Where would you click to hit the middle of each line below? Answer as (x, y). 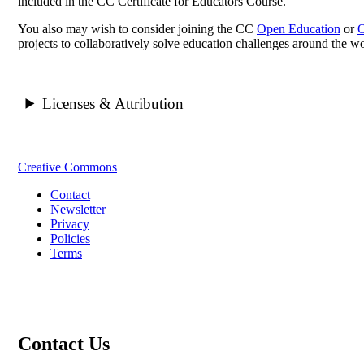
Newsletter (78, 209)
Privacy (70, 223)
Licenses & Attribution (113, 103)
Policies (70, 238)
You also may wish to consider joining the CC (137, 28)
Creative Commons (67, 167)
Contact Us (64, 344)
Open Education (299, 28)
